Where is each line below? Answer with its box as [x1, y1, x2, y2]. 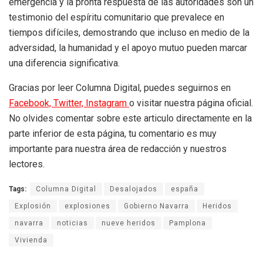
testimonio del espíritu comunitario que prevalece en [9, 12, 224, 23]
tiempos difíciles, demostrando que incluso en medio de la [9, 27, 249, 39]
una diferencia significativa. [9, 58, 120, 69]
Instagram [86, 97, 129, 109]
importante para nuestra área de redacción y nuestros [9, 143, 227, 155]
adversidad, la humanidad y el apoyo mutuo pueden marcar [9, 42, 247, 54]
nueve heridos [102, 219, 156, 228]
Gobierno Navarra [124, 202, 189, 211]
